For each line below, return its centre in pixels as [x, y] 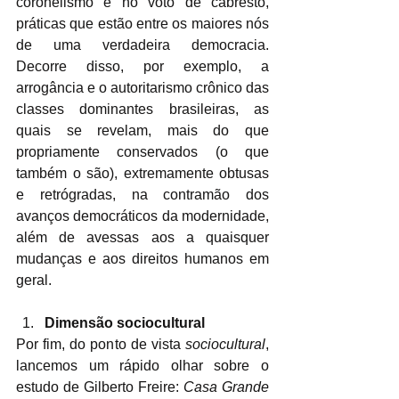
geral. [34, 280]
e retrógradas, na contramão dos [142, 194]
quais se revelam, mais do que [142, 130]
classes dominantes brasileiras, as [142, 109]
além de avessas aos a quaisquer [142, 237]
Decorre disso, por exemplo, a [142, 66]
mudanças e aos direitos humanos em [142, 258]
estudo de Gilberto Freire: [100, 387]
